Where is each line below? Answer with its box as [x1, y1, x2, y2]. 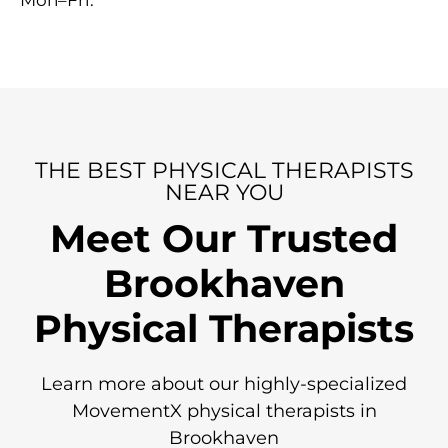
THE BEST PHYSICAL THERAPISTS [34, 157, 414, 185]
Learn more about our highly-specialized [41, 373, 407, 396]
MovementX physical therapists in [71, 400, 377, 423]
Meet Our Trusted [50, 216, 398, 262]
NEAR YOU [164, 179, 284, 207]
